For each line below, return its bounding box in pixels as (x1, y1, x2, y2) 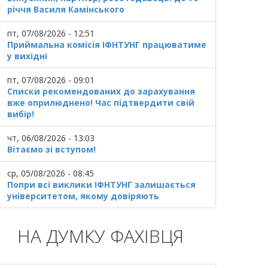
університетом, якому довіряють (7, 190, 159, 202)
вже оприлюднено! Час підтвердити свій (7, 97, 194, 108)
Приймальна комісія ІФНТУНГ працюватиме (7, 39, 206, 50)
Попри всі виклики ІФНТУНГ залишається (7, 179, 196, 190)
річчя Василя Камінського (7, 4, 124, 15)
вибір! (7, 108, 34, 120)
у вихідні (7, 50, 47, 62)
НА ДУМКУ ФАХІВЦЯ (17, 224, 184, 248)
